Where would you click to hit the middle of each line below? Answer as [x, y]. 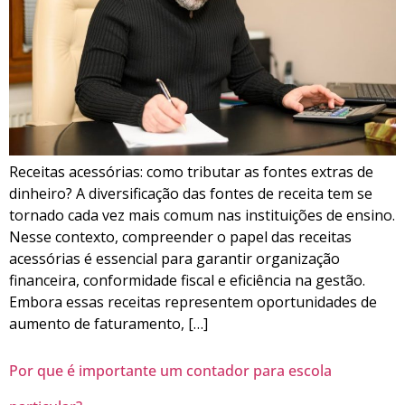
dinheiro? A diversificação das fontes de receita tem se [191, 194]
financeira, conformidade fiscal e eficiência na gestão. [187, 281]
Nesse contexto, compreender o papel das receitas [180, 237]
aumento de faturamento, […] [108, 324]
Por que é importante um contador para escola [170, 371]
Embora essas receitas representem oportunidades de [193, 302]
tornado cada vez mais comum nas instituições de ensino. [202, 216]
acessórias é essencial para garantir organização [174, 259]
